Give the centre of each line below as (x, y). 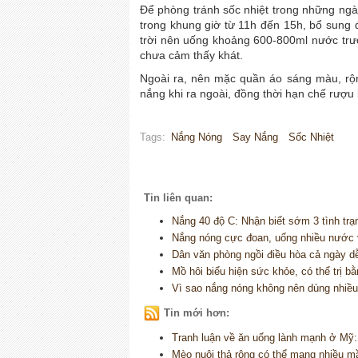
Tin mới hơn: (197, 313)
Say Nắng (255, 137)
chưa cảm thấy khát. (191, 56)
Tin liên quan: (178, 198)
